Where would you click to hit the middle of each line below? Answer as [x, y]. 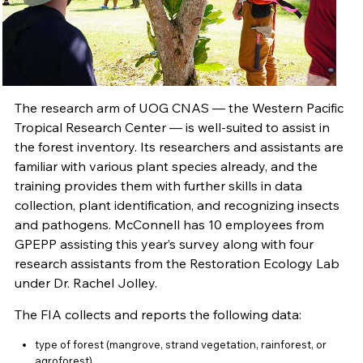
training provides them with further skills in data [158, 186]
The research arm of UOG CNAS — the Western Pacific [179, 108]
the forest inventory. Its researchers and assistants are [179, 147]
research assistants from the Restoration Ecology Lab [177, 263]
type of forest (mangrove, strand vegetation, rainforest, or [180, 344]
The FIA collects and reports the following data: [158, 314]
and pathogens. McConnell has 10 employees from [169, 224]
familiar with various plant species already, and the [166, 166]
